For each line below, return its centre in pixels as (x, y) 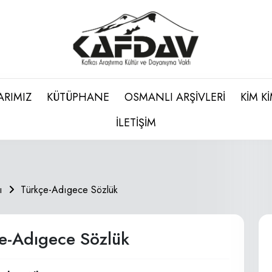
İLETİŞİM (136, 123)
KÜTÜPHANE (78, 97)
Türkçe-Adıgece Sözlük (69, 190)
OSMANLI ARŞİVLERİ (175, 97)
